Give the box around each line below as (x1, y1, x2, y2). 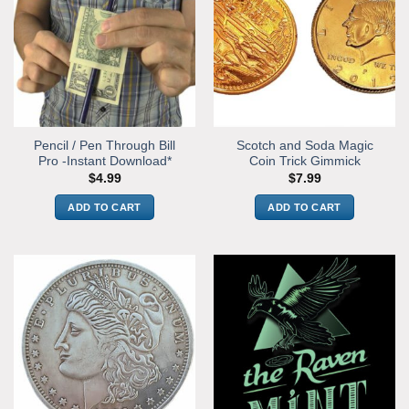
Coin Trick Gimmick (248, 154, 361, 169)
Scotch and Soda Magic (236, 139, 373, 153)
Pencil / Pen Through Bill (34, 139, 175, 153)
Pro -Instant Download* (37, 154, 172, 169)
